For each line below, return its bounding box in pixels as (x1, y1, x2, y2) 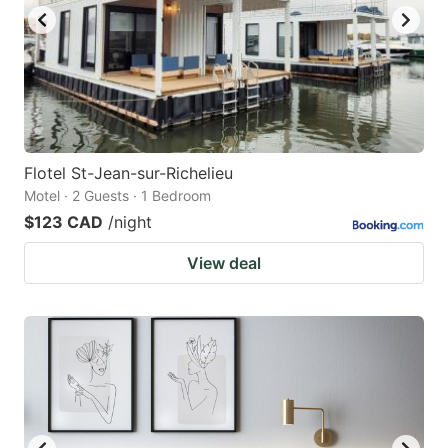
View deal (187, 252, 261, 273)
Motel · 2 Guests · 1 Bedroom (24, 186, 211, 204)
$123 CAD (24, 211, 103, 232)
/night (108, 211, 152, 232)
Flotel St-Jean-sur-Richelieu (24, 162, 233, 183)
